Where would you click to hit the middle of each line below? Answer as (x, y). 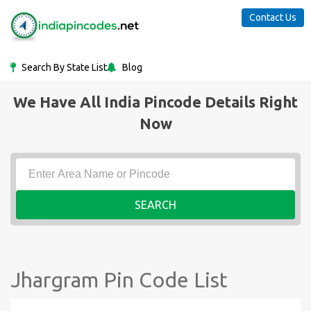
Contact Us (273, 17)
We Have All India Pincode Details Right (155, 102)
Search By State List (63, 67)
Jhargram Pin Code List (119, 280)
